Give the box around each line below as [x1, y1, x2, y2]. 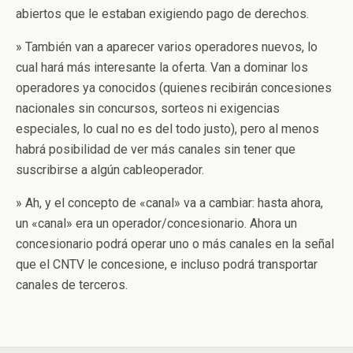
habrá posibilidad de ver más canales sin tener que [16, 142, 295, 157]
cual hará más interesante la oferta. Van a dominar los [16, 60, 308, 75]
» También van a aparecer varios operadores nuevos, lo [16, 39, 318, 54]
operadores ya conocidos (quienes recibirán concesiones [16, 80, 332, 95]
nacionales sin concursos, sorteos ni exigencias [16, 101, 280, 116]
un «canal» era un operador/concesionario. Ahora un [16, 216, 297, 231]
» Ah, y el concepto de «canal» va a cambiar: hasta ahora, [16, 195, 323, 210]
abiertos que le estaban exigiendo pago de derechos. [16, 6, 309, 21]
